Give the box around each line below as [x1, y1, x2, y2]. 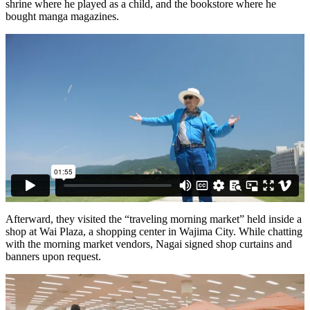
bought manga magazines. [6, 10, 119, 22]
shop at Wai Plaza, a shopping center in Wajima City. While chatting [6, 225, 302, 237]
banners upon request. [6, 250, 101, 262]
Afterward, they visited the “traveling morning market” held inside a [6, 212, 302, 225]
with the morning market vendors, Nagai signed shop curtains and [6, 237, 292, 250]
